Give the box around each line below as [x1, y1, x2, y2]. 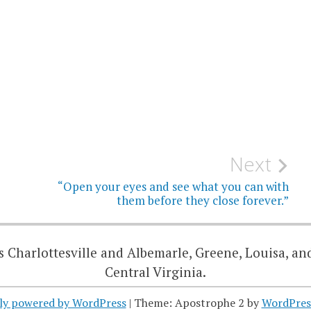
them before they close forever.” [117, 192, 289, 208]
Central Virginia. [105, 262, 206, 280]
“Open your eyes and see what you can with [58, 178, 289, 194]
